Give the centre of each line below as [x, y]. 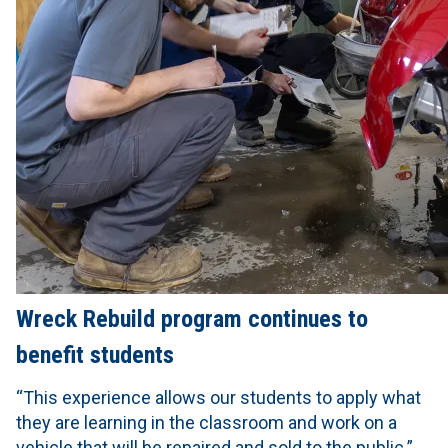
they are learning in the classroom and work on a [206, 423]
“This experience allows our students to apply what [218, 398]
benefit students [95, 355]
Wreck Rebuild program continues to [192, 319]
